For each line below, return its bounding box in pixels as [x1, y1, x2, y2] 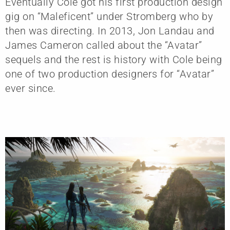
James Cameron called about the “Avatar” [5, 39, 202, 51]
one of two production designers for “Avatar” [5, 67, 214, 80]
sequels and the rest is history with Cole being [5, 53, 222, 66]
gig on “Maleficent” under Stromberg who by [5, 10, 213, 23]
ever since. [5, 82, 56, 94]
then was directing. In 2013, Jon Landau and [5, 24, 215, 37]
